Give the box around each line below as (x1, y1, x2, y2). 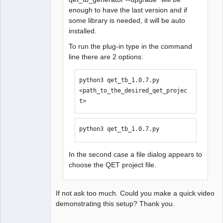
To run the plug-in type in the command (69, 42, 193, 51)
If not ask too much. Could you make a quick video (56, 189, 215, 197)
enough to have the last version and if (69, 6, 188, 14)
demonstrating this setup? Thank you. (56, 199, 175, 208)
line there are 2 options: (69, 53, 144, 61)
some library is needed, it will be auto (69, 16, 186, 25)
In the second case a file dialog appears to (69, 150, 203, 158)
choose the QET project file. (69, 160, 157, 169)
